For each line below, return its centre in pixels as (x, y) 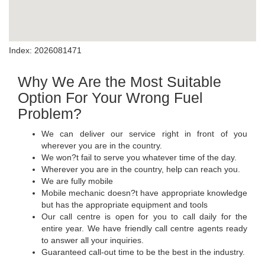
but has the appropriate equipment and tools (125, 205)
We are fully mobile (77, 181)
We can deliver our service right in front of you (144, 134)
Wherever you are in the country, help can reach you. (141, 169)
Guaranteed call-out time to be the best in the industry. (143, 252)
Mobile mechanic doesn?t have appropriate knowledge (144, 193)
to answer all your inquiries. (93, 240)
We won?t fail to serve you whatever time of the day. (139, 158)
